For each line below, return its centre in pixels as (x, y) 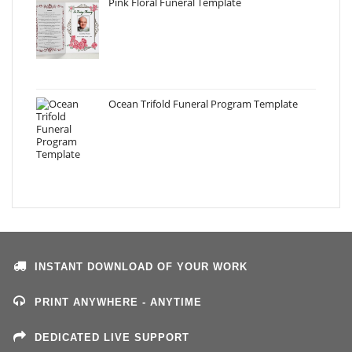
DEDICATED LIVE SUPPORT (112, 337)
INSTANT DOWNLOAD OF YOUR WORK (141, 266)
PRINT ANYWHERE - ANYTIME (119, 302)
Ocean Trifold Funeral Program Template (203, 103)
